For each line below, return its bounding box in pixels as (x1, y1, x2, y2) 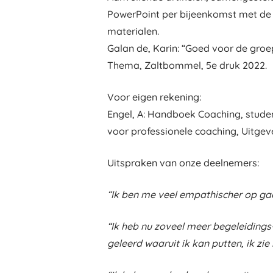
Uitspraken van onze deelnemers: (107, 157, 259, 169)
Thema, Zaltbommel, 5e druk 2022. (107, 59, 267, 71)
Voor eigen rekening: (107, 91, 201, 103)
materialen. (107, 25, 159, 37)
